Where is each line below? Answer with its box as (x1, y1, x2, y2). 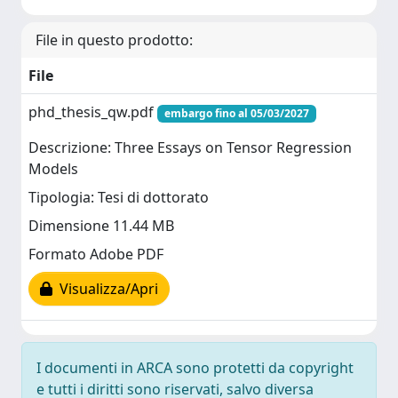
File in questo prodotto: (36, 30, 193, 50)
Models (28, 159, 78, 179)
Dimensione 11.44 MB (28, 216, 174, 236)
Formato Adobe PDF (28, 244, 163, 265)
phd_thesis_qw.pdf (28, 102, 157, 122)
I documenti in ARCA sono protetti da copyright (36, 358, 354, 378)
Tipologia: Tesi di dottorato (28, 187, 209, 208)
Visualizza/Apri (52, 279, 158, 299)
